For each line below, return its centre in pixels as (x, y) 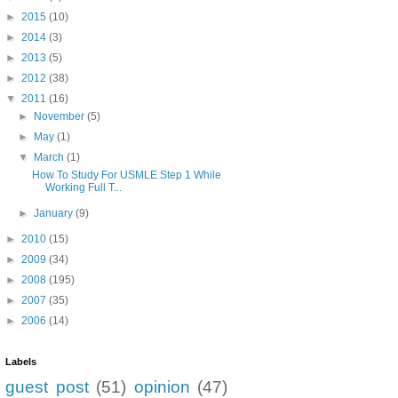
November (61, 116)
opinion (162, 386)
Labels (21, 361)
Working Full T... (83, 187)
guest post (47, 386)
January (55, 213)
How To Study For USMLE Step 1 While (126, 175)
